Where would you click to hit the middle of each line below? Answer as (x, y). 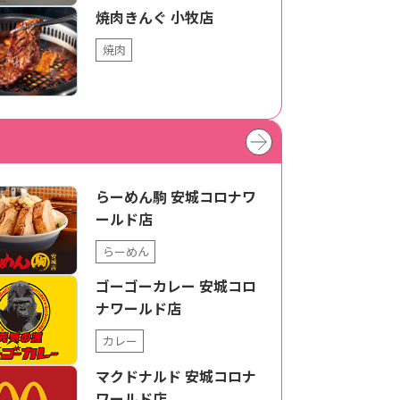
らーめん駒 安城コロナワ (176, 196)
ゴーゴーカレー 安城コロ (176, 286)
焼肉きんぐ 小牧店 (154, 17)
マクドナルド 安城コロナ (176, 375)
